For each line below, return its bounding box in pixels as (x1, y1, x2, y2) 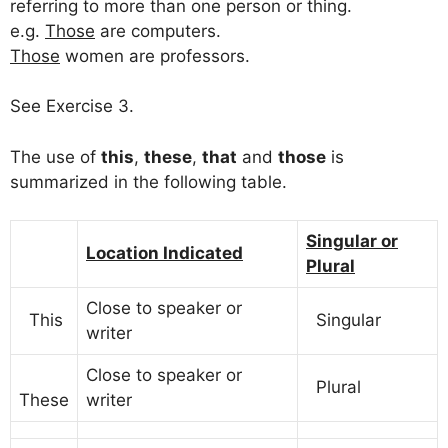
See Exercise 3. (10, 96, 134, 117)
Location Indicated (86, 243, 243, 264)
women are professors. (60, 45, 250, 66)
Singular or (306, 231, 398, 252)
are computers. (95, 20, 221, 41)
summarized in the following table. (10, 171, 287, 192)
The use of (10, 146, 101, 167)
